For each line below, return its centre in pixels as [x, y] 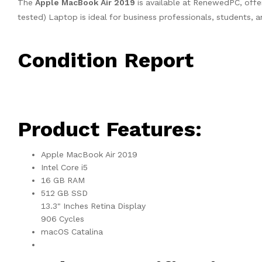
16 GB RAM [63, 180]
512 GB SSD [64, 193]
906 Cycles [63, 219]
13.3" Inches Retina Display [93, 206]
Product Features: [110, 130]
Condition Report [106, 61]
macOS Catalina [72, 232]
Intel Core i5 [64, 168]
